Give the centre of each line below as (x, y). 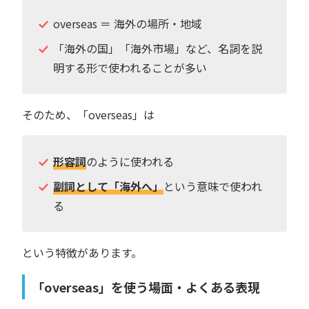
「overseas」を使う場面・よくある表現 (146, 287)
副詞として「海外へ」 (108, 186)
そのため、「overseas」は (88, 114)
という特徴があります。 (82, 252)
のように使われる (130, 161)
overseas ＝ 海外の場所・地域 (127, 23)
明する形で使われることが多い (130, 67)
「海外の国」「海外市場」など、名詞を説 (157, 48)
